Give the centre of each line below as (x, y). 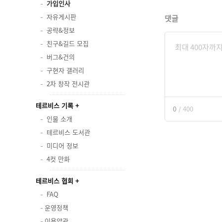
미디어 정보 (62, 145)
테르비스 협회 (55, 181)
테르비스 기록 (55, 105)
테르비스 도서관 (68, 132)
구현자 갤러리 (65, 70)
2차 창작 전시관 (68, 83)
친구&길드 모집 (68, 43)
